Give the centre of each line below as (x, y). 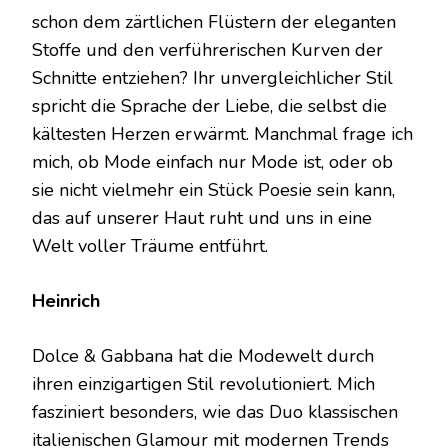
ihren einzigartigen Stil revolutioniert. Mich (203, 383)
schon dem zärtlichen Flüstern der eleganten (214, 21)
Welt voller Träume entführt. (150, 245)
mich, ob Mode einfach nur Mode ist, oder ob (212, 161)
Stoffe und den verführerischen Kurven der (207, 49)
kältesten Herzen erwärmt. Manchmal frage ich (222, 133)
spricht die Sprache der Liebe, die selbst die (209, 105)
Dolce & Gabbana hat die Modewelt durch (203, 355)
